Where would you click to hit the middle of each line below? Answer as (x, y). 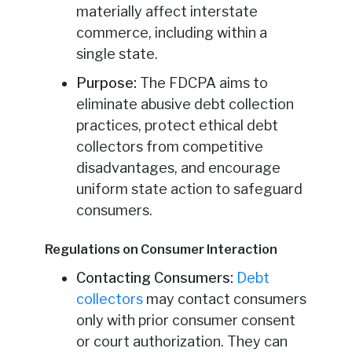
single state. (117, 54)
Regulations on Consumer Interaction (161, 249)
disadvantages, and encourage (178, 168)
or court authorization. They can (181, 342)
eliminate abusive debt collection (185, 104)
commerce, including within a (171, 33)
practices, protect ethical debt (177, 126)
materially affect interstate (167, 12)
